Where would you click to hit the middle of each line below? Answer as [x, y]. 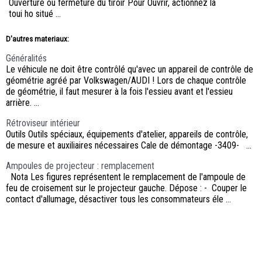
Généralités [26, 58]
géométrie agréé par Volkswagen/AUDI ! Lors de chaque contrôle [126, 81]
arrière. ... [23, 103]
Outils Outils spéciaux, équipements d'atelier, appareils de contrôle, [127, 135]
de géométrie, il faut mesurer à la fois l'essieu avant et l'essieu [119, 92]
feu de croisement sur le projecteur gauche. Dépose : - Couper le [126, 188]
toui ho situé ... [35, 14]
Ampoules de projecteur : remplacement [80, 166]
